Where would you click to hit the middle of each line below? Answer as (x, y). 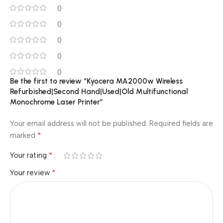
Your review (31, 173)
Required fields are (181, 123)
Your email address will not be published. (79, 123)
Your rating (29, 155)
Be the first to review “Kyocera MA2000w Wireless (96, 81)
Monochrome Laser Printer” (56, 102)
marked (24, 135)
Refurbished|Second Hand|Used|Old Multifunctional (99, 92)
